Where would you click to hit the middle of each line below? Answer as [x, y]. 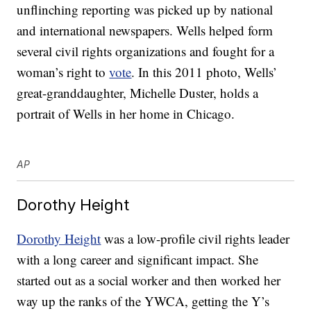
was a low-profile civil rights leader [195, 239]
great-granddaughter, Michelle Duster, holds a [138, 93]
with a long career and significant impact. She [138, 260]
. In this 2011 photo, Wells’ [204, 72]
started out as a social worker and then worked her [149, 280]
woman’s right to [63, 72]
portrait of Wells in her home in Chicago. [126, 114]
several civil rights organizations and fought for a [146, 51]
